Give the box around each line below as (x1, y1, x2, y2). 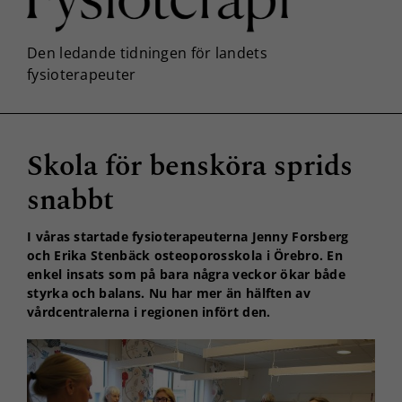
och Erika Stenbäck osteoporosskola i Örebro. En (27, 246, 344, 264)
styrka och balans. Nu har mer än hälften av (27, 284, 310, 301)
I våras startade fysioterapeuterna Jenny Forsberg (27, 227, 349, 245)
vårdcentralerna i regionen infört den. (27, 302, 271, 320)
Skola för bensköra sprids (27, 144, 353, 188)
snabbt (27, 178, 114, 223)
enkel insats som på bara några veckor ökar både (27, 265, 346, 283)
